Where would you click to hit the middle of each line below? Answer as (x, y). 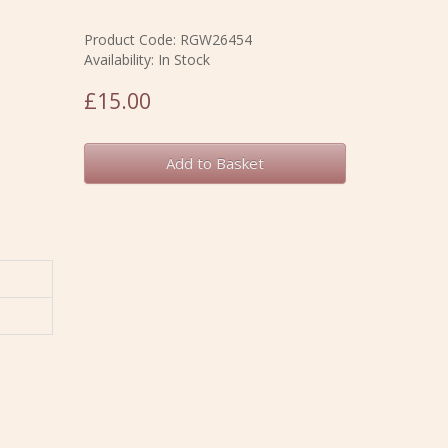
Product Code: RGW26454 (167, 39)
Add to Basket (214, 163)
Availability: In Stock (146, 59)
